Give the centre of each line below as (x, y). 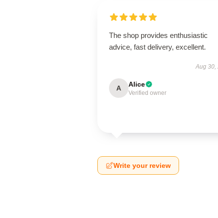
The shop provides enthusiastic (158, 35)
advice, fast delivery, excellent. (157, 47)
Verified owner (147, 93)
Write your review (142, 165)
